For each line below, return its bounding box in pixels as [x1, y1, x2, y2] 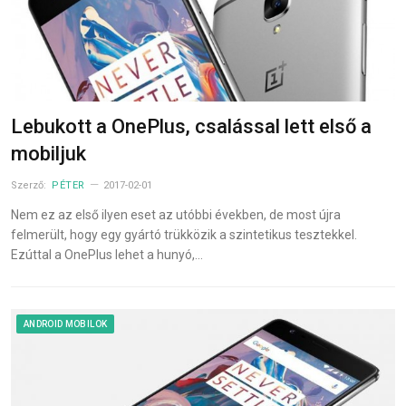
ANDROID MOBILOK [24, 318, 108, 329]
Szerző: [11, 179, 49, 191]
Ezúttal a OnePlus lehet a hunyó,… [11, 246, 203, 262]
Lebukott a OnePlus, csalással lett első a [11, 114, 372, 138]
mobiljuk [11, 141, 86, 165]
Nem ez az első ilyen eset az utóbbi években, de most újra [11, 207, 341, 222]
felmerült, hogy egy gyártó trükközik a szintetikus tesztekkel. [11, 227, 357, 242]
